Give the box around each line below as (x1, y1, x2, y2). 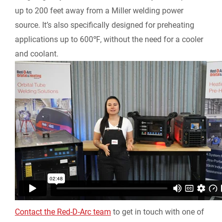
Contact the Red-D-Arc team (15, 207, 111, 217)
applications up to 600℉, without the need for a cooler (15, 35, 203, 45)
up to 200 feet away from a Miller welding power (15, 6, 183, 16)
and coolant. (15, 49, 58, 59)
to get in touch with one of (111, 207, 204, 217)
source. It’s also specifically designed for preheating (15, 20, 194, 30)
